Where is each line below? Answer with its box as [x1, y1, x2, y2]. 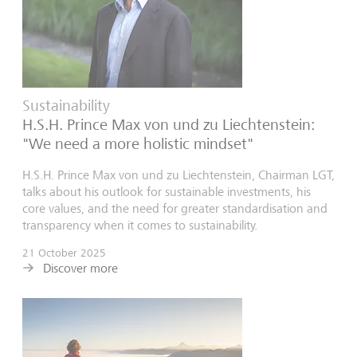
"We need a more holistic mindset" [22, 135, 253, 154]
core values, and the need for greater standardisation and [22, 201, 328, 217]
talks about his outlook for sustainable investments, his [22, 184, 311, 200]
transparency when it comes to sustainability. [22, 218, 257, 233]
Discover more [43, 261, 118, 277]
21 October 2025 [22, 246, 106, 260]
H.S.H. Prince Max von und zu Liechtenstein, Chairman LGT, [22, 167, 335, 183]
